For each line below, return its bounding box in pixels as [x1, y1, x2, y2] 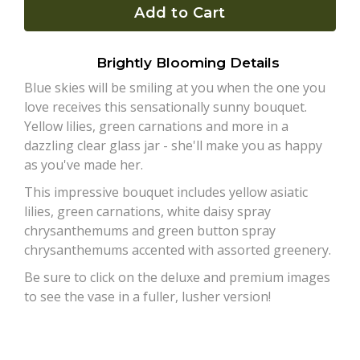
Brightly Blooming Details [96, 55, 280, 72]
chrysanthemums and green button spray [24, 222, 276, 240]
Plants [12, 28, 47, 41]
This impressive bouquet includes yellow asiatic [24, 183, 308, 202]
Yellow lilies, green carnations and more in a [24, 117, 288, 136]
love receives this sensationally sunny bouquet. [24, 98, 307, 117]
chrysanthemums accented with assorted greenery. [24, 241, 331, 260]
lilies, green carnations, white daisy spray [24, 202, 271, 221]
